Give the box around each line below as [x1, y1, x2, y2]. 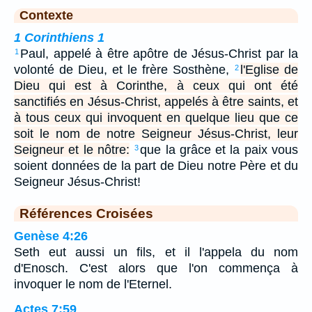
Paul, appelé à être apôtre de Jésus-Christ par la [20, 46, 298, 61]
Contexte [19, 8, 73, 22]
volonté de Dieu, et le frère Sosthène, [14, 62, 234, 77]
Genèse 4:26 [14, 228, 88, 243]
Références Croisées [19, 205, 153, 221]
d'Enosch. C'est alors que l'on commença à [14, 260, 298, 275]
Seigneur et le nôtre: [14, 142, 130, 157]
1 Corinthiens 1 [14, 30, 104, 45]
